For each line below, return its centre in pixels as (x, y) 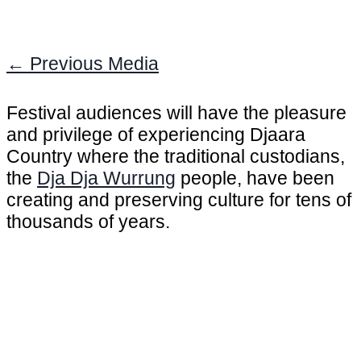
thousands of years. (91, 222)
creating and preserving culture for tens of (179, 200)
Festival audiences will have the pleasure (176, 113)
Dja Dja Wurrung (106, 178)
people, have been (255, 178)
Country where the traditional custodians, (176, 157)
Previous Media (92, 63)
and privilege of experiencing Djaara (156, 135)
